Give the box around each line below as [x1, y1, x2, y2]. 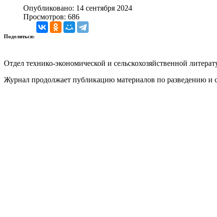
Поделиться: [4, 33, 36, 39]
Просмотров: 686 [23, 12, 79, 21]
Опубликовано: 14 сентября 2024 [23, 3, 132, 12]
